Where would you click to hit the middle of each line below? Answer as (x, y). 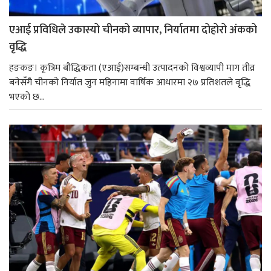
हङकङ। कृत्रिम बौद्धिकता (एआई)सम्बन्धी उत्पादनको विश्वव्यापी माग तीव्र (132, 68)
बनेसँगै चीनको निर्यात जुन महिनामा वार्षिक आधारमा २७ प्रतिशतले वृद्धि (130, 83)
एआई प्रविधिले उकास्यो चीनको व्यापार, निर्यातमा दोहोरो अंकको (133, 31)
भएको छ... (27, 97)
